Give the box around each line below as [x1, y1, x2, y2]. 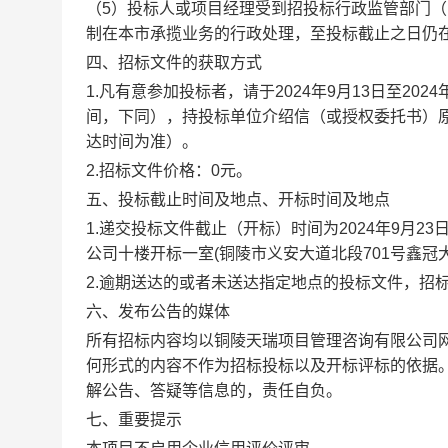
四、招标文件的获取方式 [86, 54, 262, 71]
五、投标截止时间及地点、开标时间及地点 [86, 191, 390, 208]
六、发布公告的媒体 [86, 303, 230, 320]
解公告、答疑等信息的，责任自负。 [86, 382, 342, 399]
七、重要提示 [86, 411, 182, 428]
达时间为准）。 [86, 133, 198, 150]
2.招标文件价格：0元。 [86, 162, 252, 179]
